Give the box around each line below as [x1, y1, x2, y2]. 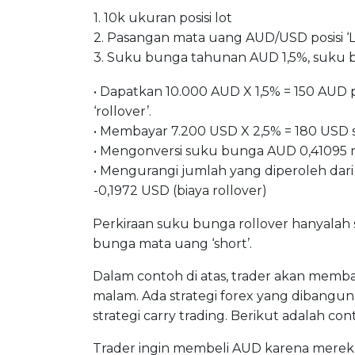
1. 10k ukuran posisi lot [94, 10, 232, 26]
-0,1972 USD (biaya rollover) [94, 183, 267, 199]
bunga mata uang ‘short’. [93, 236, 252, 252]
